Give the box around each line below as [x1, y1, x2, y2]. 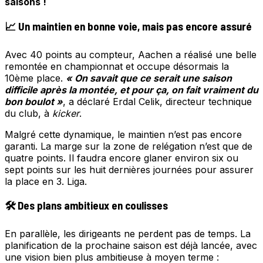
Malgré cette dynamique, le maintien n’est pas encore [5, 128, 242, 140]
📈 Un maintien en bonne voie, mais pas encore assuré [5, 19, 252, 33]
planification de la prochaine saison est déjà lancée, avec [5, 240, 257, 252]
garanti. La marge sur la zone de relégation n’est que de [5, 140, 252, 152]
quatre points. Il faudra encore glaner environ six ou [5, 151, 238, 164]
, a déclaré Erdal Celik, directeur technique [63, 95, 252, 107]
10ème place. [5, 72, 66, 84]
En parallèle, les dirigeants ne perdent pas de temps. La [5, 228, 251, 240]
